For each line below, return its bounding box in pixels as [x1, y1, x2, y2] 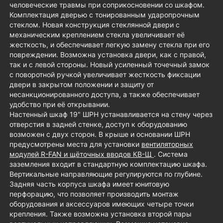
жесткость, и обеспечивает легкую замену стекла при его [9, 40, 210, 49]
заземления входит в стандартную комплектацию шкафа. [9, 160, 207, 169]
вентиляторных [141, 140, 193, 149]
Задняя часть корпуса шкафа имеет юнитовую [9, 180, 169, 189]
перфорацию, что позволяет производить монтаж [9, 190, 179, 199]
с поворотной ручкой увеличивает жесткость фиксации [9, 70, 201, 79]
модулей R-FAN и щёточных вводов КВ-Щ [9, 150, 154, 159]
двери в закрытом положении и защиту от [9, 80, 154, 89]
